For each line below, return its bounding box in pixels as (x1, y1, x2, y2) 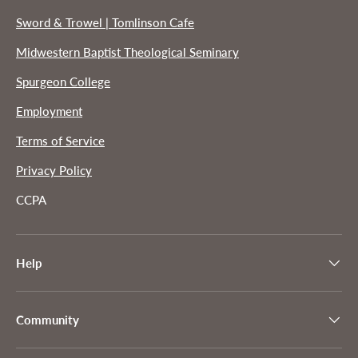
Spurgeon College (16, 74, 110, 89)
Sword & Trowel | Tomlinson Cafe (16, 14, 194, 30)
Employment (16, 103, 82, 118)
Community (16, 312, 79, 327)
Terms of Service (16, 133, 105, 148)
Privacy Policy (16, 162, 92, 177)
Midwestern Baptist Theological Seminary (16, 44, 239, 59)
